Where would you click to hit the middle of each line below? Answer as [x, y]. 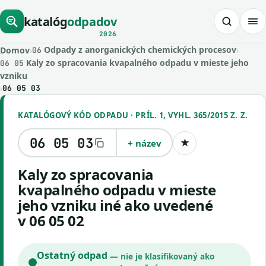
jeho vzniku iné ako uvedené [115, 205]
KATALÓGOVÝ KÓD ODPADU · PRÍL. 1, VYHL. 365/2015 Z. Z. [133, 115]
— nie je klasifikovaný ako [162, 256]
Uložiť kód [205, 147]
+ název [144, 143]
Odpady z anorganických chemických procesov [139, 50]
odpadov [92, 21]
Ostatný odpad [72, 255]
